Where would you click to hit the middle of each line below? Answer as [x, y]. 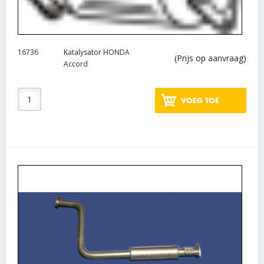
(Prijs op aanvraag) [210, 58]
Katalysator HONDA [96, 52]
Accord [75, 64]
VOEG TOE [200, 100]
